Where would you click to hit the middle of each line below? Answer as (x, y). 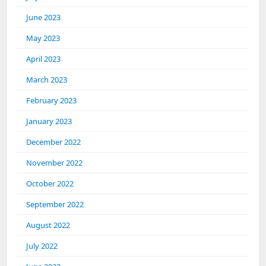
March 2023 (47, 80)
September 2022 (55, 205)
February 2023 (51, 101)
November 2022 (54, 163)
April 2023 (43, 59)
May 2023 (43, 38)
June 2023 (43, 18)
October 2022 (50, 184)
